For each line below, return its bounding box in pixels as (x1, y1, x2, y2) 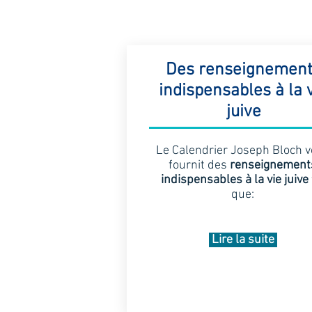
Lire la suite (208, 233, 277, 247)
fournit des (169, 158, 230, 173)
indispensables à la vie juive (160, 173, 309, 187)
